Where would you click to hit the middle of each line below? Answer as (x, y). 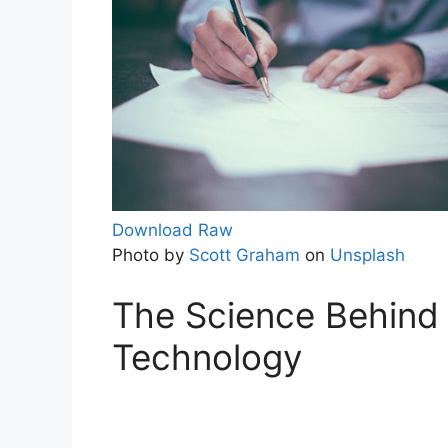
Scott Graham (244, 255)
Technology (207, 356)
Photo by (150, 255)
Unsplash (367, 255)
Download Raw (172, 230)
